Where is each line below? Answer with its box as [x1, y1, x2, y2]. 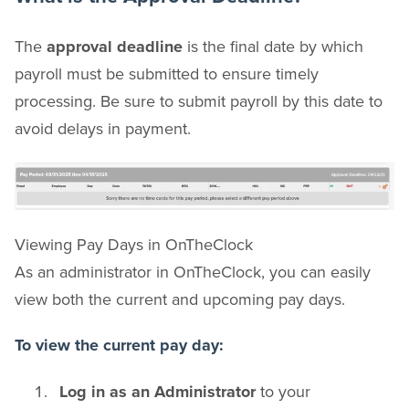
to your [256, 380, 310, 404]
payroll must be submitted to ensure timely [15, 61, 319, 85]
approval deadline [47, 34, 183, 58]
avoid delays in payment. [15, 116, 191, 140]
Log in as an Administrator [59, 380, 256, 404]
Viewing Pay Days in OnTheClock [15, 232, 253, 256]
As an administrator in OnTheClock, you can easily [15, 259, 371, 283]
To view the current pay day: [15, 334, 224, 355]
